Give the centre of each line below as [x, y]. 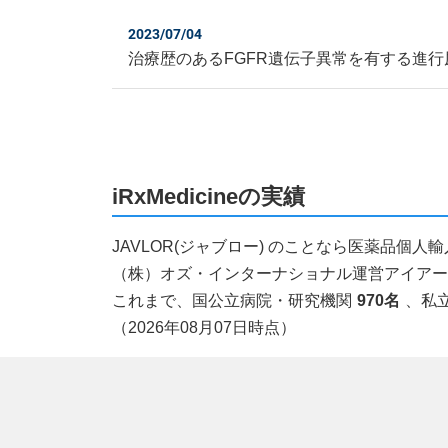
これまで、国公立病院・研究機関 [232, 301]
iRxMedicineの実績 [209, 197]
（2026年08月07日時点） [204, 328]
